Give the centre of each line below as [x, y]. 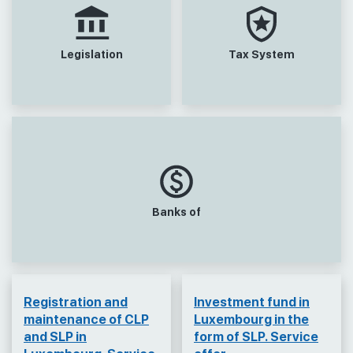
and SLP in [55, 337]
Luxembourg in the [251, 320]
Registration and [76, 302]
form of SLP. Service [256, 337]
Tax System [262, 54]
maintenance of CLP [86, 320]
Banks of [176, 211]
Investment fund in [252, 302]
